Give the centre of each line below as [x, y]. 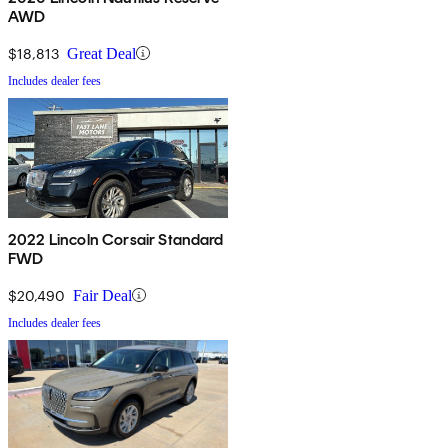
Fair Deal [102, 295]
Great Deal [101, 53]
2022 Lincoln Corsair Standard [116, 239]
